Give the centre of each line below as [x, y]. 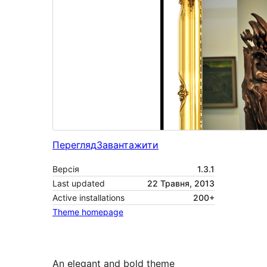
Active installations [89, 198]
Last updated [79, 184]
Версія [66, 169]
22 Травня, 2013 [181, 184]
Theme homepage [88, 212]
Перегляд [74, 145]
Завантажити [128, 145]
